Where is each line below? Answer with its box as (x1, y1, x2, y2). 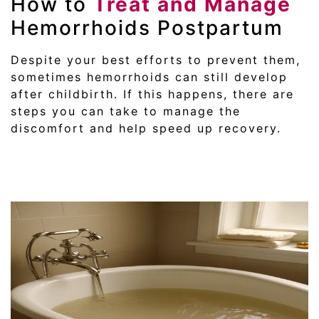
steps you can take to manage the (11, 104, 241, 119)
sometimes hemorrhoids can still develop (11, 70, 288, 85)
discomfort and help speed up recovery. (11, 121, 281, 136)
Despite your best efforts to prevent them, (11, 53, 300, 68)
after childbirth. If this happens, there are (11, 87, 294, 102)
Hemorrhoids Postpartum (11, 16, 283, 41)
